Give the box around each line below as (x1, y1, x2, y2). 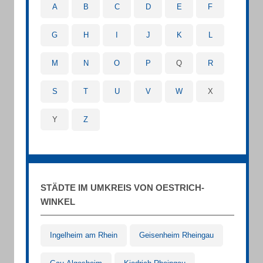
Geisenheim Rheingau (139, 231, 214, 240)
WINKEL (41, 197, 75, 207)
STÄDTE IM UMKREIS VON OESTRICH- (41, 183, 204, 193)
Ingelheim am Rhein (50, 231, 117, 240)
